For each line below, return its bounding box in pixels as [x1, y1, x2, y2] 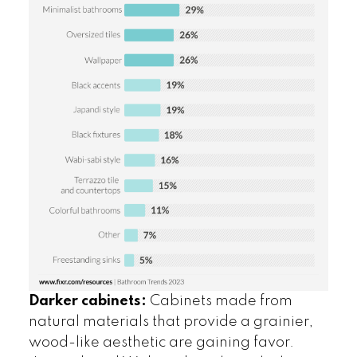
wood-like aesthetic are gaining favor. [28, 335, 294, 351]
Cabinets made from [149, 294, 292, 309]
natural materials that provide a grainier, [28, 315, 313, 330]
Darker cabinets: [28, 294, 150, 309]
